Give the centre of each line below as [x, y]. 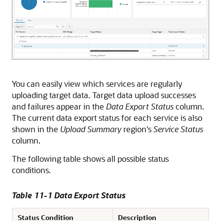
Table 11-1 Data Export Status [69, 195]
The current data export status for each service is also [107, 117]
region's [137, 129]
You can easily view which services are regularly [97, 83]
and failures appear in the [59, 106]
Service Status [178, 129]
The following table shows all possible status [90, 158]
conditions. [31, 170]
